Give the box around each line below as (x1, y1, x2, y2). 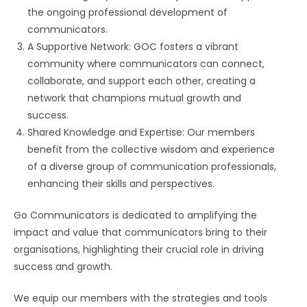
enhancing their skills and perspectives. (27, 177, 214, 191)
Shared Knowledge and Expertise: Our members (27, 125, 255, 140)
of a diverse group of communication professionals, (27, 160, 276, 174)
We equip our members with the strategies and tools (14, 291, 267, 306)
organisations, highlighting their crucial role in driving (14, 243, 264, 257)
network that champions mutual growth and (27, 91, 241, 106)
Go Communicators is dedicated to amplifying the (14, 208, 257, 223)
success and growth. (14, 260, 112, 274)
